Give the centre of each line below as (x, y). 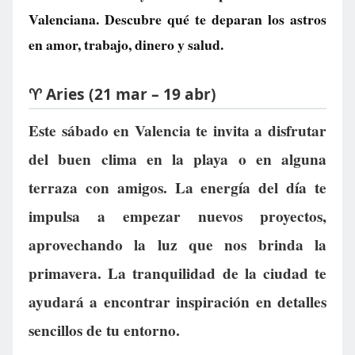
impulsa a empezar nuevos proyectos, (177, 217)
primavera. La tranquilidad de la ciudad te (177, 274)
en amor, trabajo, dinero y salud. (126, 44)
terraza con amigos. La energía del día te (177, 188)
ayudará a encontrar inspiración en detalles (177, 302)
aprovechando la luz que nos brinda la (177, 245)
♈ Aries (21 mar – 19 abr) (122, 94)
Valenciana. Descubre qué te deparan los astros (177, 19)
